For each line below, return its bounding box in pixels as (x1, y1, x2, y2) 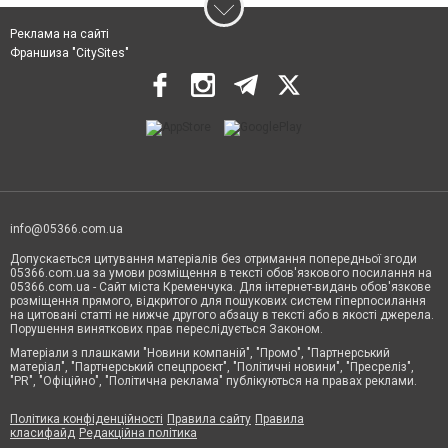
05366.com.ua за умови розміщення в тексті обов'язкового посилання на (10, 265, 432, 280)
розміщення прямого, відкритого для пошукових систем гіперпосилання (10, 293, 426, 308)
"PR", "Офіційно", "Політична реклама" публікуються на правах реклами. (10, 373, 417, 388)
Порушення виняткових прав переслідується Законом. (10, 321, 323, 336)
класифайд (10, 425, 75, 440)
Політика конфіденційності (10, 411, 163, 426)
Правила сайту (167, 411, 251, 426)
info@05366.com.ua (10, 221, 123, 236)
